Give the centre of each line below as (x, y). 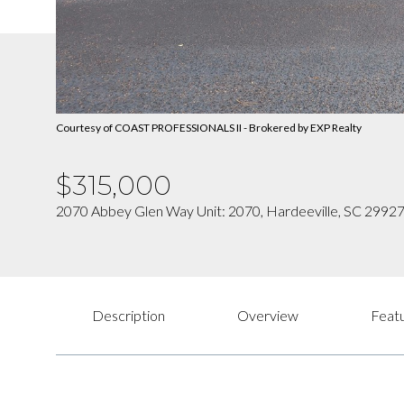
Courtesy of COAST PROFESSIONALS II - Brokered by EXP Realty (209, 128)
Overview (268, 315)
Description (129, 315)
